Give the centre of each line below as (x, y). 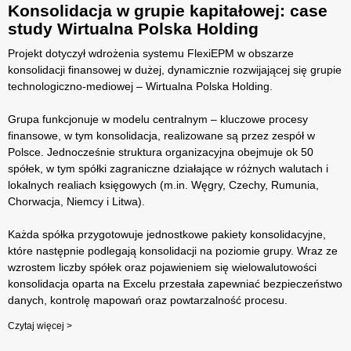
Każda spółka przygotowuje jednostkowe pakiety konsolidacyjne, (167, 234)
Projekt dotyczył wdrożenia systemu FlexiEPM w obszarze (151, 53)
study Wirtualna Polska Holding (133, 28)
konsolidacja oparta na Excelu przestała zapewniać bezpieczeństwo (175, 283)
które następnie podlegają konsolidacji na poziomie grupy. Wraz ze (173, 250)
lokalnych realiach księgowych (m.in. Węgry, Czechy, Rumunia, (163, 185)
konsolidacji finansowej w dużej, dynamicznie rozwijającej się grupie (175, 69)
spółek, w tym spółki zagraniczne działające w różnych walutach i (168, 168)
